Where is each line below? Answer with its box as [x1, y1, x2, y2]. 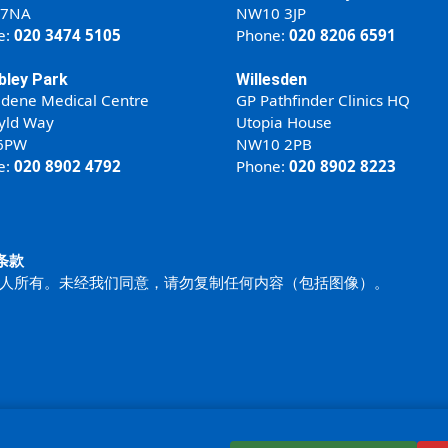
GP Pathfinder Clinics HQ [235, 89, 410, 110]
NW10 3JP [235, 2, 306, 23]
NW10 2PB [235, 133, 312, 154]
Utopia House [235, 111, 332, 132]
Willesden [235, 69, 307, 89]
